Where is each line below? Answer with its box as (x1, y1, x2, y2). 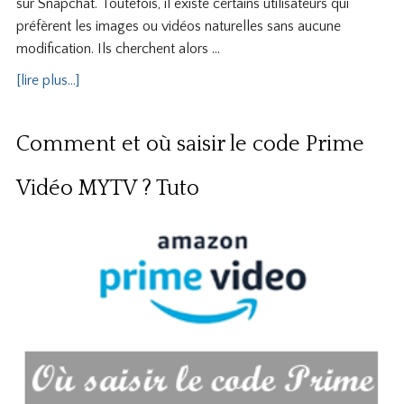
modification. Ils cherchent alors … (15, 41, 220, 58)
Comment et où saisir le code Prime (15, 133, 364, 157)
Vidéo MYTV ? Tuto (15, 177, 199, 201)
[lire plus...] (15, 72, 79, 89)
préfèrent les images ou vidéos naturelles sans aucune (15, 18, 341, 35)
